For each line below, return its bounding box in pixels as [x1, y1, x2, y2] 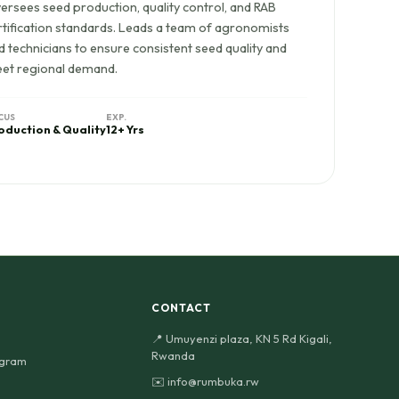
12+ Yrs [106, 122, 144, 136]
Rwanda [151, 348, 195, 362]
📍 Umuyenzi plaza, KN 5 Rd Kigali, [151, 331, 332, 346]
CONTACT [151, 301, 211, 314]
